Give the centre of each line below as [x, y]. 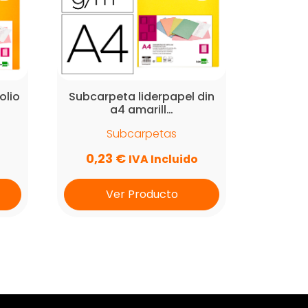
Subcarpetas [142, 134]
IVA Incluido [163, 159]
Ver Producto [142, 194]
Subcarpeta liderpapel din [142, 97]
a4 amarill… [142, 110]
